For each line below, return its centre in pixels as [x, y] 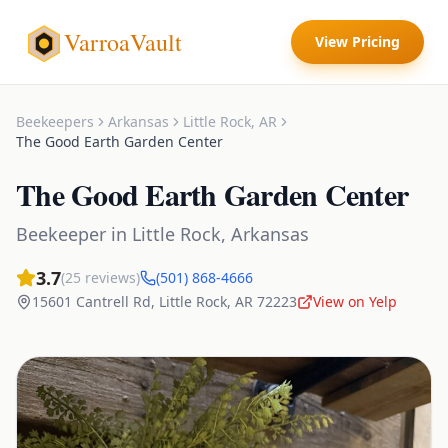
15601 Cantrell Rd [91, 301]
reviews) [110, 277]
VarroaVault [123, 42]
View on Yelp [355, 301]
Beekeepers [55, 121]
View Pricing [357, 41]
